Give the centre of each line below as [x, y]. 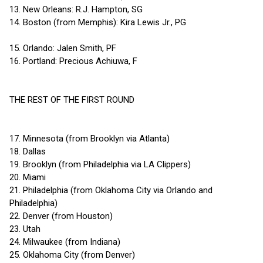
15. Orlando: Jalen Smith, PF [63, 48]
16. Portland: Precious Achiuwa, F [73, 61]
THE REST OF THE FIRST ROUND [72, 100]
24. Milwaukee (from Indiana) [65, 242]
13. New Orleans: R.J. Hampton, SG [76, 10]
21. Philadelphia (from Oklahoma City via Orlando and [111, 190]
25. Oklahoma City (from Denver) [72, 255]
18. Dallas [28, 152]
